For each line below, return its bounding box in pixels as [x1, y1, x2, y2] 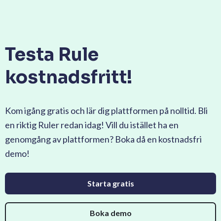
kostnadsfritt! [5, 66, 132, 89]
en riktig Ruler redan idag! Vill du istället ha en [5, 119, 179, 131]
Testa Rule [5, 43, 99, 66]
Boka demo [89, 208, 132, 218]
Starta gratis [87, 179, 134, 188]
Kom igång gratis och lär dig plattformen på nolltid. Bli [5, 105, 208, 116]
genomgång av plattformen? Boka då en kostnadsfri [5, 134, 202, 145]
